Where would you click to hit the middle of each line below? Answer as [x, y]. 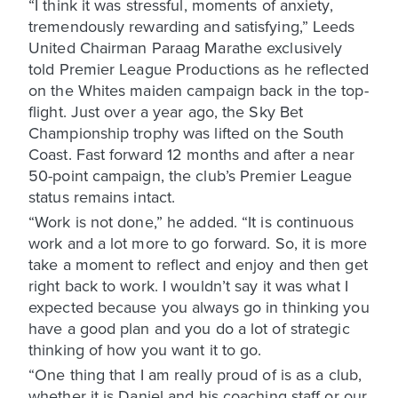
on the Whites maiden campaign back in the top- [199, 90]
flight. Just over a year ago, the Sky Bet [166, 111]
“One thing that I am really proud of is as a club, [195, 374]
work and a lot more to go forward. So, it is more [198, 243]
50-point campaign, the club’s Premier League [191, 175]
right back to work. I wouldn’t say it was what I [188, 285]
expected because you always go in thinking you [199, 306]
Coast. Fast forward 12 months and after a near [191, 154]
